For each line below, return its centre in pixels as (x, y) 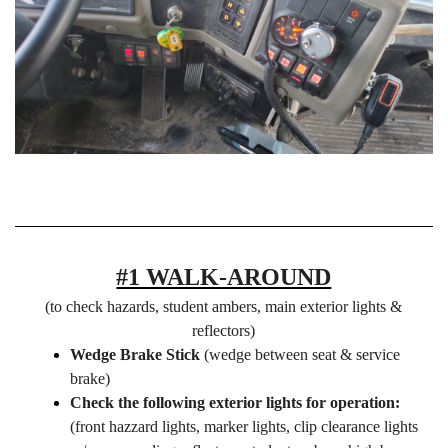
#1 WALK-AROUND (224, 277)
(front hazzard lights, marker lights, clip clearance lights (244, 427)
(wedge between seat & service (302, 355)
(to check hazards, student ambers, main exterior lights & (224, 307)
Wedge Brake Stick (137, 355)
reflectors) (224, 331)
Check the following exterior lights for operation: (235, 403)
